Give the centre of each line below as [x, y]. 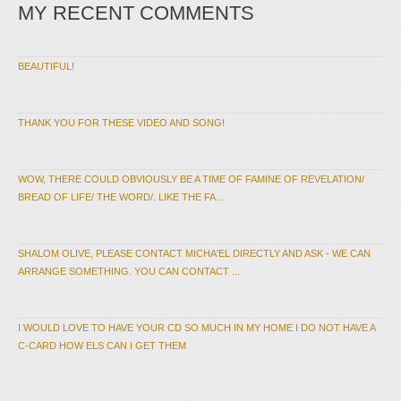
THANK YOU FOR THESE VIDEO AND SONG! [121, 123]
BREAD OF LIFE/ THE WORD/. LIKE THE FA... [121, 197]
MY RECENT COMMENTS [136, 13]
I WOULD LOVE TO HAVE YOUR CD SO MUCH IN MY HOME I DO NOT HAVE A [196, 328]
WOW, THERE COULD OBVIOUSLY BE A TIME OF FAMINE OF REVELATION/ [191, 179]
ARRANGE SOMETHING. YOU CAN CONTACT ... [129, 271]
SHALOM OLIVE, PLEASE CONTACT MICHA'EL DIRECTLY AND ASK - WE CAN [194, 253]
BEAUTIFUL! [46, 66]
